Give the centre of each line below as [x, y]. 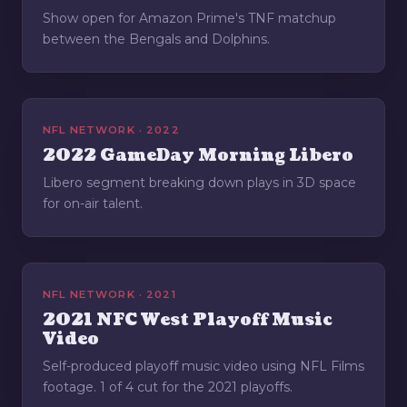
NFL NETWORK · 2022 [111, 130]
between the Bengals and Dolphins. [156, 40]
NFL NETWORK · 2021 [109, 295]
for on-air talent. [93, 204]
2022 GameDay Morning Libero [198, 156]
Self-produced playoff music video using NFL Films [203, 367]
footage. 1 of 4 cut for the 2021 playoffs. [168, 387]
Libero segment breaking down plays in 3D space [199, 183]
